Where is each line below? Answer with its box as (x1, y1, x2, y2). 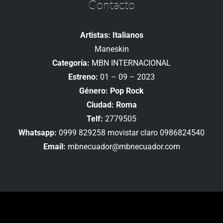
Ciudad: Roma (86, 100, 137, 110)
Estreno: (68, 72, 98, 82)
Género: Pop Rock (79, 86, 144, 96)
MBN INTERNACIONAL (90, 58, 171, 68)
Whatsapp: (18, 128, 57, 138)
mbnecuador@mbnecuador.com (65, 142, 180, 152)
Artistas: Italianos (80, 30, 143, 40)
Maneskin (94, 44, 129, 54)
